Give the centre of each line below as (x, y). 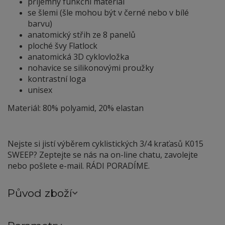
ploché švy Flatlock (63, 45)
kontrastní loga (57, 79)
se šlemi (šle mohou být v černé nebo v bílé (108, 12)
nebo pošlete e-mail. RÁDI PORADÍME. (79, 165)
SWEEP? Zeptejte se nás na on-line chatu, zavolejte (103, 154)
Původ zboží (40, 193)
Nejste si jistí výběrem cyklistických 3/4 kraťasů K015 (105, 143)
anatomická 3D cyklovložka (78, 57)
